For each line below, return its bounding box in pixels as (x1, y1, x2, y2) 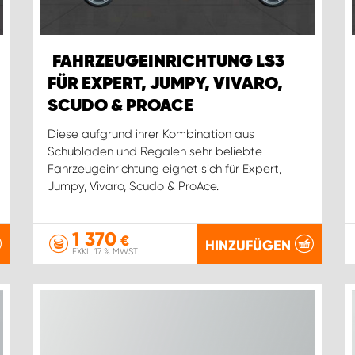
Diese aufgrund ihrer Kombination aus (47, 127, 254, 142)
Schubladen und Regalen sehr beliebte (47, 144, 262, 159)
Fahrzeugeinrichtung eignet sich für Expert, (47, 162, 281, 177)
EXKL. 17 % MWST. (71, 246, 139, 257)
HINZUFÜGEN (205, 236, 292, 254)
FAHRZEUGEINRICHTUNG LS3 (52, 53, 284, 71)
